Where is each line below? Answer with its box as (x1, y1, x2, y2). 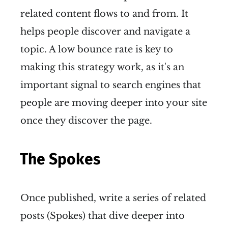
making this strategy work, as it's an (20, 61, 184, 73)
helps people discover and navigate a (20, 25, 190, 37)
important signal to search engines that (20, 79, 201, 91)
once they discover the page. (20, 115, 152, 126)
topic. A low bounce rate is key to (20, 43, 173, 55)
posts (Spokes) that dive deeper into (20, 210, 185, 221)
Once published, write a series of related (20, 192, 206, 204)
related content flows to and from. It (20, 8, 188, 19)
